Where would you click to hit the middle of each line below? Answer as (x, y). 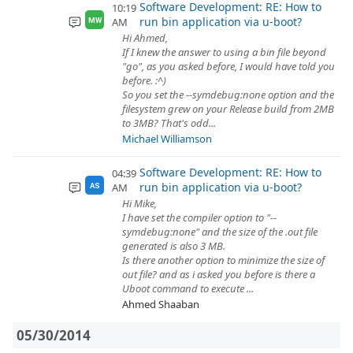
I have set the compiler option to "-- (199, 217)
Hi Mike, (139, 203)
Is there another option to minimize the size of (223, 260)
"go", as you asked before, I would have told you (229, 66)
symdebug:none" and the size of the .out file (220, 232)
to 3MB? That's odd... (169, 123)
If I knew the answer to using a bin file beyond (224, 52)
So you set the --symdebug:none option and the (228, 95)
